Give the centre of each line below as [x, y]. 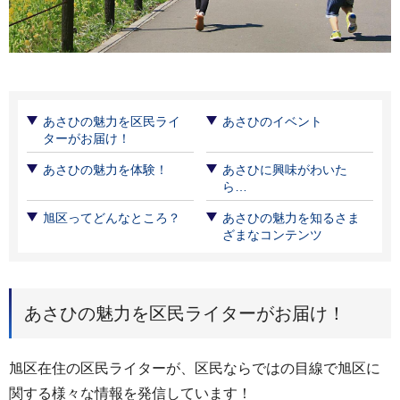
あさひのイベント [272, 121]
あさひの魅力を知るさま [291, 218]
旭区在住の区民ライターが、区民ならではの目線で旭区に [195, 368]
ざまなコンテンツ [272, 235]
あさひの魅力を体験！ [105, 170]
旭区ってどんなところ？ [112, 218]
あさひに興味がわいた [285, 170]
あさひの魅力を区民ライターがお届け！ [185, 313]
